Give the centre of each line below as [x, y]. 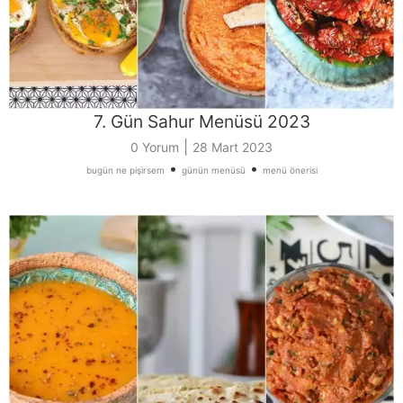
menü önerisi [290, 170]
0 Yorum [155, 148]
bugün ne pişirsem [125, 170]
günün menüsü [213, 170]
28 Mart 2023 [233, 148]
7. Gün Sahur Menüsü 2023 [201, 122]
